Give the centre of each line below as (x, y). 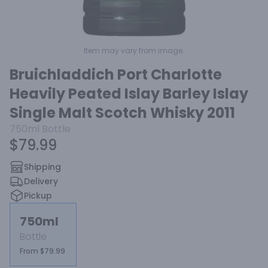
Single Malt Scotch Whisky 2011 (122, 113)
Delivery (41, 181)
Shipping (42, 167)
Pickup (38, 196)
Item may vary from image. (134, 51)
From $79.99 (42, 251)
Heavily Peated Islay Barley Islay (129, 94)
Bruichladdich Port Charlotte (116, 74)
